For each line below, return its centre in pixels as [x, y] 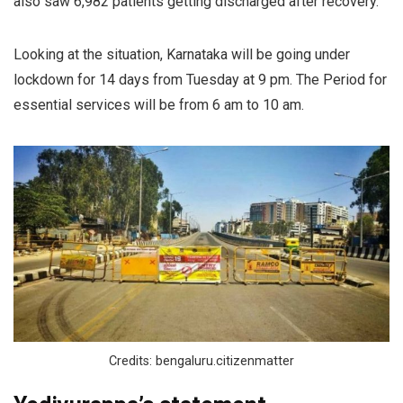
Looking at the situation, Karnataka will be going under [182, 54]
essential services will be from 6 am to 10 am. [159, 104]
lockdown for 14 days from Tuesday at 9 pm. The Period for [200, 79]
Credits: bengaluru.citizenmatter [201, 362]
